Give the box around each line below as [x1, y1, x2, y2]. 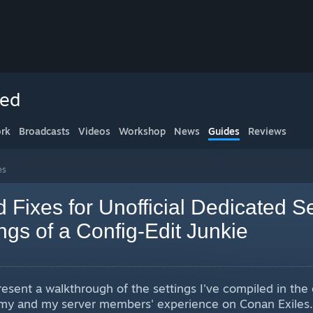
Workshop [119, 125, 166, 137]
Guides [208, 125, 240, 137]
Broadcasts [19, 125, 70, 137]
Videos [78, 125, 110, 137]
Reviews [248, 125, 286, 137]
